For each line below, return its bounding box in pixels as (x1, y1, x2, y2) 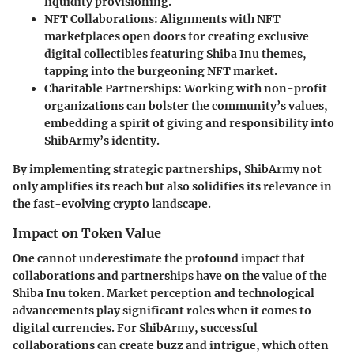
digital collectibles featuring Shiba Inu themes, (44, 46, 307, 61)
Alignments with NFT (158, 11, 281, 26)
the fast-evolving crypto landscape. (13, 196, 211, 211)
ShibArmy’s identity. (44, 133, 160, 148)
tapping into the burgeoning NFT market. (44, 63, 277, 78)
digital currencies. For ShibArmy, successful (13, 320, 258, 335)
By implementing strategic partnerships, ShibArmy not (13, 161, 322, 176)
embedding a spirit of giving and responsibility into (44, 115, 334, 130)
